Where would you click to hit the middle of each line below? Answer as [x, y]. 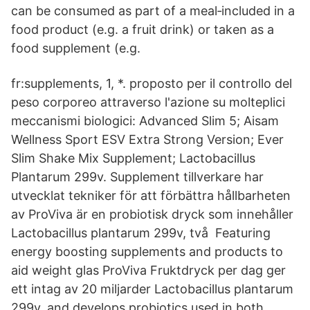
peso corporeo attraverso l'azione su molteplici [148, 102]
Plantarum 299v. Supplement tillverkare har [137, 177]
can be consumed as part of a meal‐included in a [153, 11]
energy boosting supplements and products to [147, 252]
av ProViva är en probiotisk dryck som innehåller [152, 214]
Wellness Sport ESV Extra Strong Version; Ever [147, 139]
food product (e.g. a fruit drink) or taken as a [143, 29]
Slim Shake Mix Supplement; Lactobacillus [133, 158]
